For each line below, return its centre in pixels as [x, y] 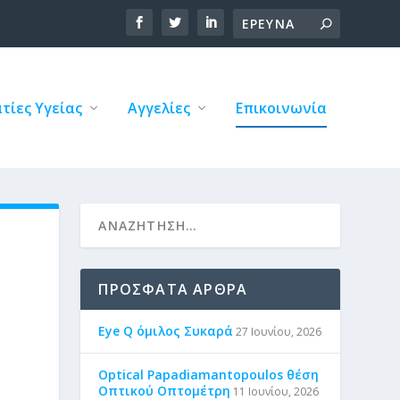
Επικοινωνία [281, 108]
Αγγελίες [158, 108]
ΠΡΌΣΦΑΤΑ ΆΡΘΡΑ [173, 289]
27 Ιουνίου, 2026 [279, 332]
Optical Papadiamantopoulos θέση [209, 375]
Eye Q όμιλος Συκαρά [166, 331]
